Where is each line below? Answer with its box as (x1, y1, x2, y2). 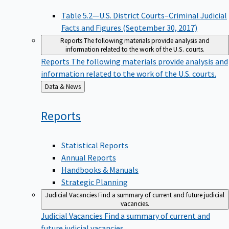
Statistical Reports (61, 140, 128, 150)
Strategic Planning (61, 176, 128, 187)
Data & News (66, 82, 81, 91)
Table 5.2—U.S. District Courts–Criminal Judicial (61, 10, 227, 21)
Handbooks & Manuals (61, 164, 139, 175)
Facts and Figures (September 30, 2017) (61, 22, 197, 33)
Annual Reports (61, 152, 116, 163)
